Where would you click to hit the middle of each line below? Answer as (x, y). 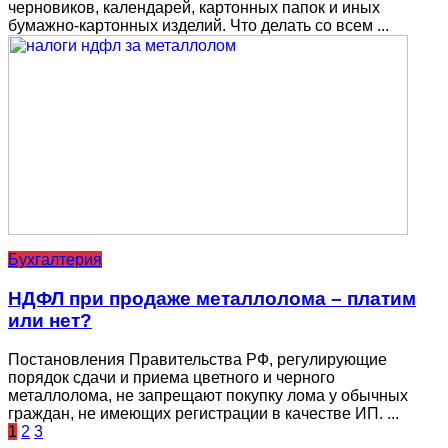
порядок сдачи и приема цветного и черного (171, 377)
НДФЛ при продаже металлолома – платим (212, 299)
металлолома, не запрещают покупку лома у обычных (208, 395)
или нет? (50, 321)
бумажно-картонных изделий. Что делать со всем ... (198, 26)
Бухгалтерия (55, 260)
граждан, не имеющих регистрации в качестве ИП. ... (203, 413)
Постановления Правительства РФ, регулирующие (197, 359)
